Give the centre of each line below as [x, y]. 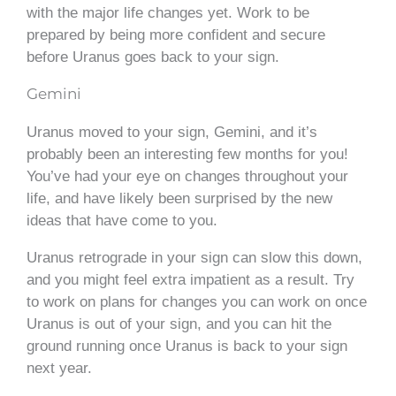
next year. [59, 368]
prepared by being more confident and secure [176, 34]
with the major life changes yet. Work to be [168, 12]
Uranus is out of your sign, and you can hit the [179, 324]
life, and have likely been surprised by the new [179, 198]
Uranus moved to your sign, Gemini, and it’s [172, 132]
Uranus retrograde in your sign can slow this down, [194, 257]
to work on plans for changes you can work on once [197, 301]
